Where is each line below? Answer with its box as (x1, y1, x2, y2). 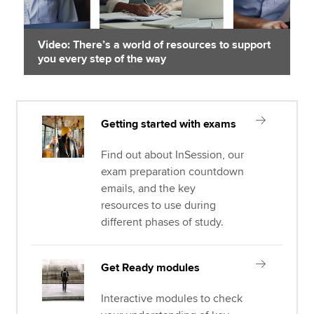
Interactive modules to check (101, 292, 243, 306)
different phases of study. (101, 215, 224, 229)
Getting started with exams (101, 117, 237, 131)
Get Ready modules (101, 261, 200, 275)
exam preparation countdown (101, 165, 245, 179)
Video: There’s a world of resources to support (38, 38, 271, 52)
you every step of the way (38, 52, 167, 66)
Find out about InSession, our (101, 148, 245, 162)
